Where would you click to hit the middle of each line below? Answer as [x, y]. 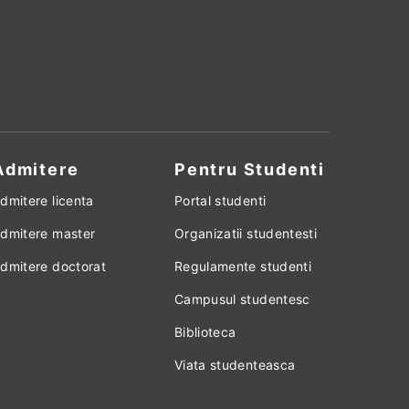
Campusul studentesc [242, 299]
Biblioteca [205, 332]
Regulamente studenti [242, 266]
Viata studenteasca [235, 365]
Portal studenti [220, 200]
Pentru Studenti [249, 169]
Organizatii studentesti [246, 233]
